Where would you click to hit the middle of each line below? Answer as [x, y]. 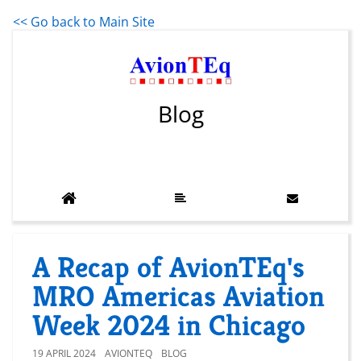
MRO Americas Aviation [178, 296]
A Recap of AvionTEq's [168, 267]
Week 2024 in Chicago [169, 325]
